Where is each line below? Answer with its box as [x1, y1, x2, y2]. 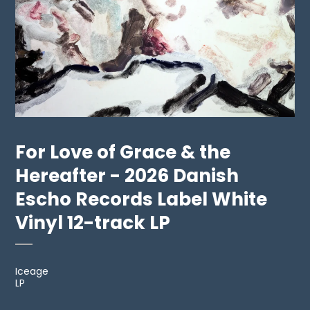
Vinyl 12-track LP [15, 210, 171, 236]
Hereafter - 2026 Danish [15, 163, 239, 189]
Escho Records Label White [15, 186, 268, 212]
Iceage [15, 264, 49, 279]
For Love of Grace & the [15, 139, 231, 165]
